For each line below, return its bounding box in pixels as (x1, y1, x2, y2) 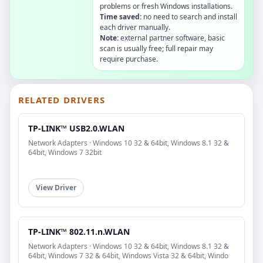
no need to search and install (141, 11, 237, 22)
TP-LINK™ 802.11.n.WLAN (28, 225, 130, 237)
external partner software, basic (119, 32, 225, 43)
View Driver (36, 182, 76, 193)
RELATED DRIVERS (18, 93, 105, 106)
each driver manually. (100, 22, 170, 32)
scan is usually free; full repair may (100, 43, 213, 53)
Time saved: (100, 11, 141, 22)
